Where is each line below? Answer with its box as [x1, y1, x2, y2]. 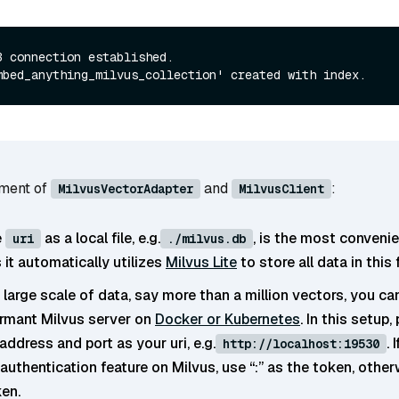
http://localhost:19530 [223, 336, 379, 353]
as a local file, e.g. [41, 229, 160, 248]
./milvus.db [167, 231, 246, 248]
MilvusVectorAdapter [58, 181, 193, 198]
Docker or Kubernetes [155, 310, 300, 330]
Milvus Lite [166, 253, 237, 273]
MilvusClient [239, 181, 324, 198]
